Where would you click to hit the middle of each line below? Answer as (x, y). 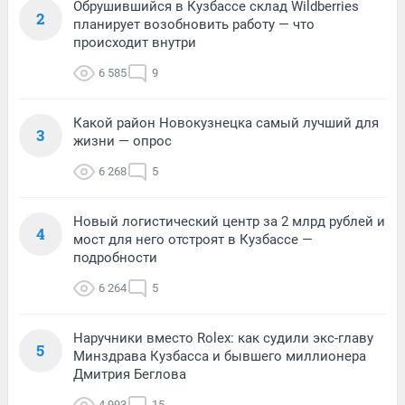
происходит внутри (135, 43)
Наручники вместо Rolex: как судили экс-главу (223, 339)
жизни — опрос (122, 141)
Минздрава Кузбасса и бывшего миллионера (220, 357)
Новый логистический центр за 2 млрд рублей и (229, 222)
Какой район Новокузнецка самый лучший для (226, 123)
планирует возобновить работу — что (194, 25)
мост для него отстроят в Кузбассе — (193, 240)
